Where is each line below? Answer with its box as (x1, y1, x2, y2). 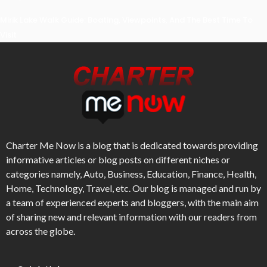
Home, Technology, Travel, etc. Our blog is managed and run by (6, 182, 261, 194)
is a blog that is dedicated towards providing (76, 139, 258, 151)
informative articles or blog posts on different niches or (6, 153, 230, 165)
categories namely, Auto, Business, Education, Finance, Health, (6, 167, 256, 179)
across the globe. (6, 225, 75, 237)
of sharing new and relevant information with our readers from (6, 210, 257, 222)
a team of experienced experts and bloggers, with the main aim (6, 196, 259, 208)
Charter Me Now (6, 139, 76, 151)
